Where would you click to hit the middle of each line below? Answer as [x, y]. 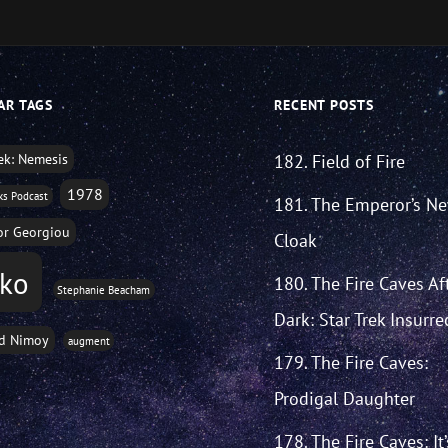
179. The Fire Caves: [350, 362]
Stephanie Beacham [104, 289]
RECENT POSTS [323, 104]
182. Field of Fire [339, 161]
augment [88, 341]
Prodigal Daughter [344, 398]
